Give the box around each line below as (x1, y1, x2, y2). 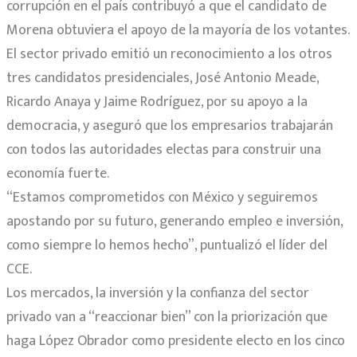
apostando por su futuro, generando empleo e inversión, (6, 209, 343, 233)
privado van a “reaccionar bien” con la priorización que (6, 304, 328, 329)
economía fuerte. (6, 161, 109, 186)
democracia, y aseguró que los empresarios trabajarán (6, 113, 333, 138)
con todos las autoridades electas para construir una (6, 137, 321, 162)
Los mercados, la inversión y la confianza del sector (6, 280, 309, 305)
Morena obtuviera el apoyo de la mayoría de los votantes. (6, 18, 350, 42)
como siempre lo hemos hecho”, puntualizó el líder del (6, 233, 328, 257)
